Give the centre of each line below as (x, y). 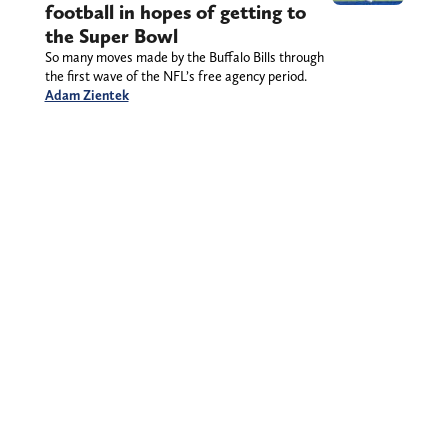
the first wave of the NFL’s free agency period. (175, 75)
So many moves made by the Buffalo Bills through (184, 56)
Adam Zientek (86, 94)
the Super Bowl (111, 35)
